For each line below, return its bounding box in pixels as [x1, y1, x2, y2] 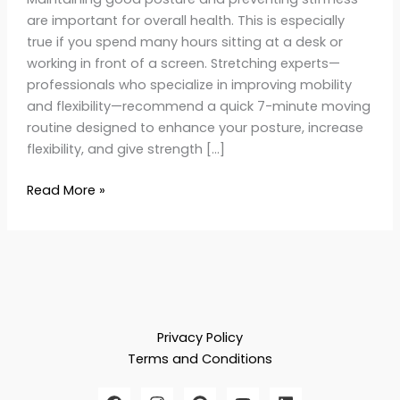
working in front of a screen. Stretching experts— [26, 54, 340, 72]
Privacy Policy [157, 328, 243, 346]
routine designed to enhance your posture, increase [26, 118, 363, 137]
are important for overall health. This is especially [26, 11, 345, 29]
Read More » [26, 180, 105, 199]
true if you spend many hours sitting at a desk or [26, 32, 343, 51]
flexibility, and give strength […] [26, 139, 225, 158]
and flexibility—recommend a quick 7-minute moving [26, 96, 371, 115]
